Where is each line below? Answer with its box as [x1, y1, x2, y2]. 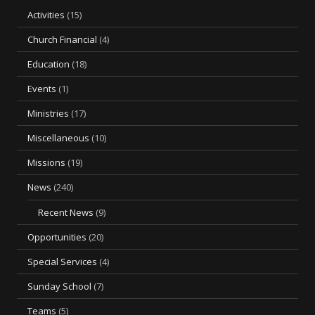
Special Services [27, 255, 97, 268]
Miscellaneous [27, 131, 89, 144]
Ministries [27, 107, 69, 120]
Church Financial [27, 33, 97, 46]
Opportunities [27, 231, 86, 243]
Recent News [38, 206, 94, 219]
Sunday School [27, 280, 91, 292]
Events [27, 82, 56, 95]
